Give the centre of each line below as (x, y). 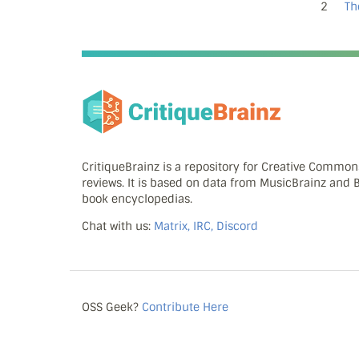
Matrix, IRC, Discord (206, 226)
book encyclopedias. (137, 199)
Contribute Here (185, 307)
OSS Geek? (112, 307)
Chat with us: (118, 226)
